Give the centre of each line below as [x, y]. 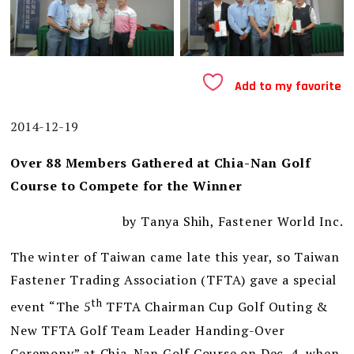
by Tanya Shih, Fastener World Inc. [233, 222]
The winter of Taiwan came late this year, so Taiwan [175, 257]
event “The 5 [51, 307]
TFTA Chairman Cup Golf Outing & [215, 307]
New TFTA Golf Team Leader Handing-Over [148, 330]
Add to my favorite [288, 87]
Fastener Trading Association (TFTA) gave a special [174, 280]
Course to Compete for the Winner [126, 186]
